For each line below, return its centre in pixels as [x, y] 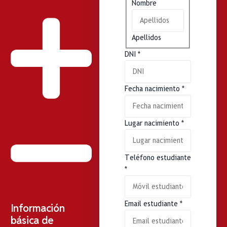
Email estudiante [152, 204]
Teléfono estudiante [158, 158]
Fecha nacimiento [153, 89]
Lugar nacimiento [153, 123]
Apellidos [146, 37]
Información [37, 208]
